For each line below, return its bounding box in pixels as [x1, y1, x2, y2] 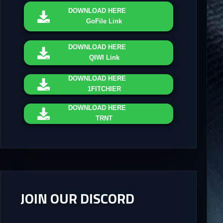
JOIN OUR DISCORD [20, 188, 134, 210]
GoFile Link [86, 17, 122, 25]
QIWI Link [89, 53, 119, 61]
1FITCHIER [87, 85, 121, 93]
